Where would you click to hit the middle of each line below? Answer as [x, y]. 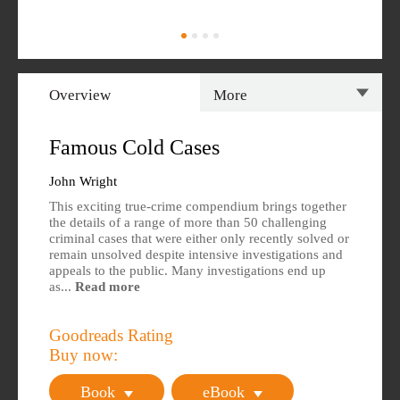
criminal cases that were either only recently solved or [199, 238]
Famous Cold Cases [134, 147]
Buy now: [83, 355]
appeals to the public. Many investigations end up [187, 271]
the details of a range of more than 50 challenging [188, 222]
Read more [108, 287]
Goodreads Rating [113, 335]
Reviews [332, 170]
